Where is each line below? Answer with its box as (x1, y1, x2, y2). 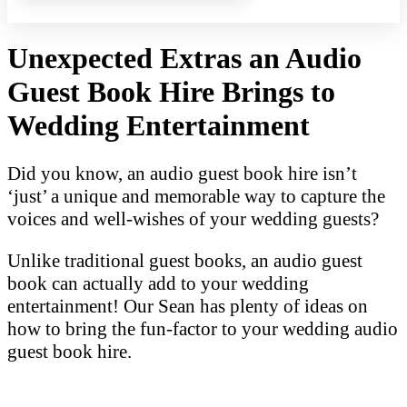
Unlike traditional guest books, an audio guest (7, 249, 362, 272)
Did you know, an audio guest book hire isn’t (7, 162, 357, 184)
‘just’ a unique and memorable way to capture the (7, 184, 385, 207)
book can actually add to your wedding (7, 272, 309, 294)
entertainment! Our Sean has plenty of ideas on (7, 294, 368, 317)
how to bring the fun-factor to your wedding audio (7, 317, 398, 340)
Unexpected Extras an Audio (7, 42, 362, 75)
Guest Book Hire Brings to (7, 75, 335, 109)
